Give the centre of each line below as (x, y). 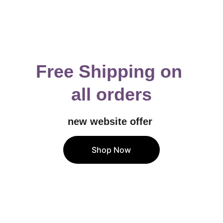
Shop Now (111, 150)
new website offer (111, 121)
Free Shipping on (111, 71)
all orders (111, 94)
